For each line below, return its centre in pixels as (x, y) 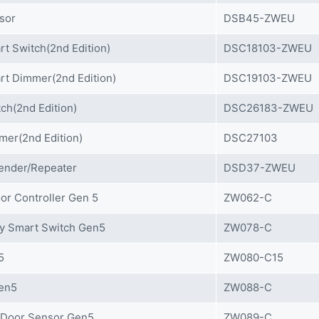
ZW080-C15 (253, 257)
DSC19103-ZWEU (268, 78)
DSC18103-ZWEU (268, 48)
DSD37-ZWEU (260, 168)
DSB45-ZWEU (259, 18)
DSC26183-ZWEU (268, 108)
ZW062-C (248, 198)
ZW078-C (248, 228)
